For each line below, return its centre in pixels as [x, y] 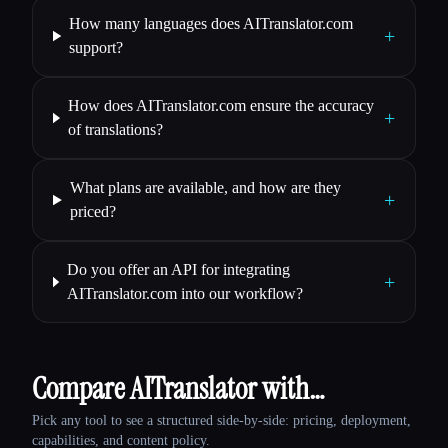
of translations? [115, 130]
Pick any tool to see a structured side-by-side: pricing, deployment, [221, 421]
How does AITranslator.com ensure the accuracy [220, 106]
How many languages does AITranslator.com [211, 24]
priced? [92, 212]
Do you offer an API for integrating [178, 270]
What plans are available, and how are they [205, 188]
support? [96, 48]
